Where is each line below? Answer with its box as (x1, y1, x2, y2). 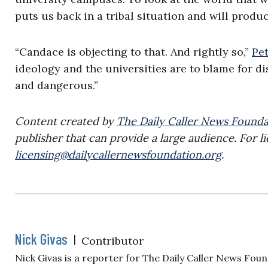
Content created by (15, 114, 117, 128)
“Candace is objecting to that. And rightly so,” (15, 45, 252, 59)
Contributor (81, 234, 144, 248)
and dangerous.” (15, 78, 98, 92)
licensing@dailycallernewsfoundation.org (15, 148, 221, 162)
